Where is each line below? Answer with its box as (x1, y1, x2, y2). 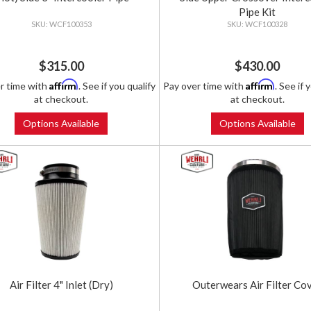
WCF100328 (245, 19, 288, 29)
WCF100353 (49, 19, 92, 29)
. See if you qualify (78, 80, 156, 92)
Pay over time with (162, 80, 246, 92)
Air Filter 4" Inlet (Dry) (9, 278, 113, 292)
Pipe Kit (239, 6, 276, 19)
